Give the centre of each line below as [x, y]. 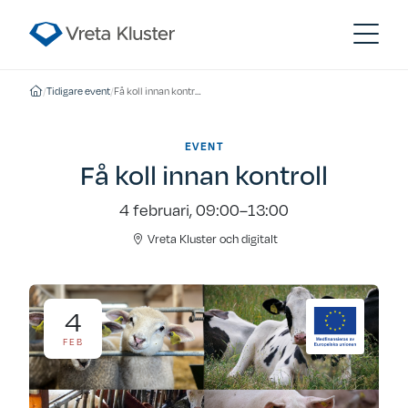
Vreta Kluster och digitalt [211, 239]
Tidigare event [78, 91]
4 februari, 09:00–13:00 [204, 209]
